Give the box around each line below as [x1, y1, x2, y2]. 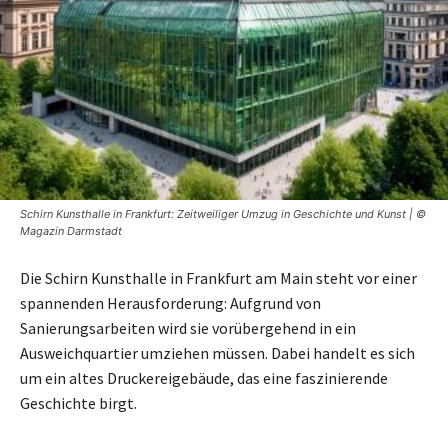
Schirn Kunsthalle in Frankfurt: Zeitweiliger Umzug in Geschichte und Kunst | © [20, 206, 426, 221]
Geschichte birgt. [20, 392, 137, 413]
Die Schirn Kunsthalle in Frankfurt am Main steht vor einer [20, 267, 417, 288]
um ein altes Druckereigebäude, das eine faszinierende [20, 367, 388, 388]
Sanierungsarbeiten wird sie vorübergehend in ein [20, 317, 356, 338]
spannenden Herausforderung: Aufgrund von [20, 292, 321, 313]
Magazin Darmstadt [20, 223, 122, 238]
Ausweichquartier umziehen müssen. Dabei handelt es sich [20, 342, 415, 363]
